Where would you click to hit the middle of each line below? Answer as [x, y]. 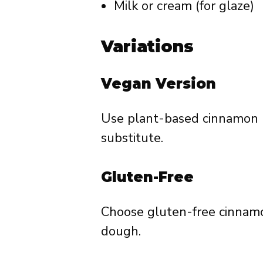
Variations [147, 46]
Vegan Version [159, 83]
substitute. [132, 138]
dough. [121, 231]
